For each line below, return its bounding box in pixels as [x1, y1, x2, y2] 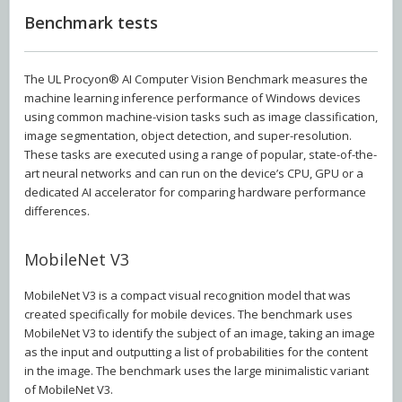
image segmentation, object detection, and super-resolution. [24, 127, 352, 144]
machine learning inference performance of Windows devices [24, 90, 361, 107]
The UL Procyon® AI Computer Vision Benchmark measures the [24, 71, 368, 88]
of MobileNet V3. [24, 380, 113, 398]
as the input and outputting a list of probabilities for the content [24, 343, 368, 360]
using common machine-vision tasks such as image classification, [24, 109, 378, 126]
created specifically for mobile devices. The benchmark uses [24, 305, 353, 322]
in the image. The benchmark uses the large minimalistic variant [24, 362, 369, 379]
